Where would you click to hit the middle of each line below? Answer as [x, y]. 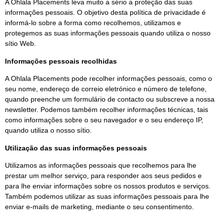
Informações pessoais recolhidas [61, 61]
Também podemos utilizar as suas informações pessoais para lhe [107, 196]
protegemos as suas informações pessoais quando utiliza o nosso [108, 33]
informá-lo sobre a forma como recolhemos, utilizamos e [93, 23]
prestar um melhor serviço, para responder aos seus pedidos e [103, 175]
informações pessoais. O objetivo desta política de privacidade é [105, 13]
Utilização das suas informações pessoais [76, 148]
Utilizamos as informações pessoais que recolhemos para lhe [101, 165]
